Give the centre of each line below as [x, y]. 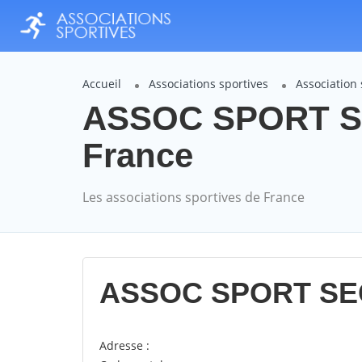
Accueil [102, 84]
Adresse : [124, 346]
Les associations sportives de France [194, 198]
